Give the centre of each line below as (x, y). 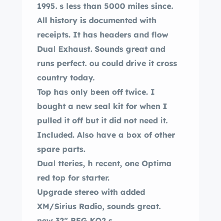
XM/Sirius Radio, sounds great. (100, 206)
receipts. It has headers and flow (94, 35)
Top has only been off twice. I (96, 92)
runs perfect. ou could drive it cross (63, 63)
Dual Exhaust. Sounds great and (101, 49)
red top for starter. (73, 178)
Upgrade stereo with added (91, 192)
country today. (66, 77)
